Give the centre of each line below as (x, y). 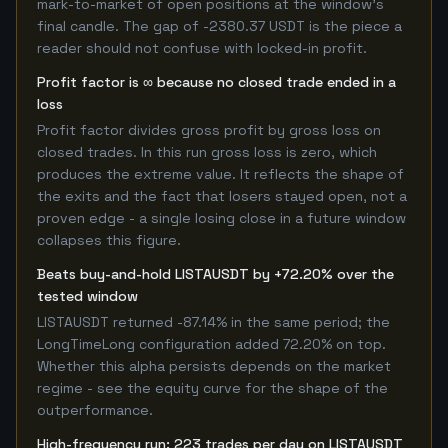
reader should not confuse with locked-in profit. (202, 48)
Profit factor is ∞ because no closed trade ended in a (216, 82)
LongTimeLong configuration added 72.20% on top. (211, 344)
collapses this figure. (109, 240)
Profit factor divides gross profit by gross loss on (209, 130)
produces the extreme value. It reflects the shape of (220, 174)
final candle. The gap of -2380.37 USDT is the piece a (219, 26)
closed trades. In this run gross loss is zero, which (207, 152)
